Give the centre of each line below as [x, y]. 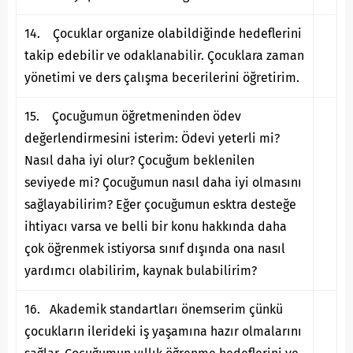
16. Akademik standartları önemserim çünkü [154, 310]
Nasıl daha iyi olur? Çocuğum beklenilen [139, 161]
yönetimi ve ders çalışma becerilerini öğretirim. [162, 78]
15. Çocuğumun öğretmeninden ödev [133, 117]
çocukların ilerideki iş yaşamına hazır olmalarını [163, 332]
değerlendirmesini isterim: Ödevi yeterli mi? [152, 139]
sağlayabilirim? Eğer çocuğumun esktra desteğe [160, 205]
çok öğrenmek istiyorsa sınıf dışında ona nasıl [155, 249]
